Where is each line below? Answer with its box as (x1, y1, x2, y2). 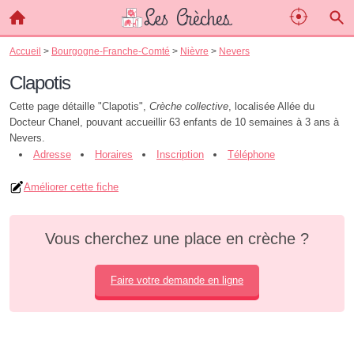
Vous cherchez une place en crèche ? (45, 230, 309, 247)
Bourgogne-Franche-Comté (51, 46, 170, 56)
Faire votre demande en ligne (111, 274, 243, 286)
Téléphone (228, 149, 275, 160)
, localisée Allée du (228, 100, 314, 112)
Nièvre (180, 46, 209, 56)
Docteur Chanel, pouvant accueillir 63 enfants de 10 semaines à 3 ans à (9, 116, 339, 128)
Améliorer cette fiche (24, 181, 119, 193)
